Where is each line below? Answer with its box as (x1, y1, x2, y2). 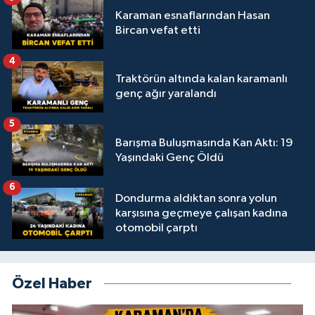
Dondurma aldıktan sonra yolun (115, 193, 277, 205)
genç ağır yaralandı (115, 88, 217, 101)
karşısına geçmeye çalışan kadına (115, 207, 288, 220)
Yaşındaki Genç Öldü (115, 151, 224, 164)
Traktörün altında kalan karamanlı (115, 73, 288, 86)
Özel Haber (12, 276, 92, 292)
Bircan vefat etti (115, 25, 200, 37)
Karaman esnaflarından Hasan (115, 10, 270, 22)
